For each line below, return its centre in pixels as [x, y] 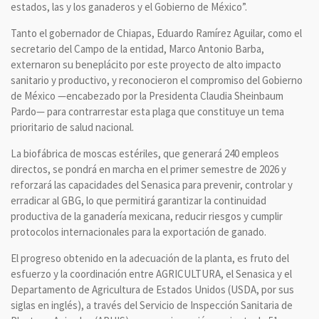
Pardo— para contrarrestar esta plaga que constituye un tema [147, 111]
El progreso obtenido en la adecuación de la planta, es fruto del [150, 258]
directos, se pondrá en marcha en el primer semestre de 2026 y [148, 169]
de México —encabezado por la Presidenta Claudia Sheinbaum [147, 95]
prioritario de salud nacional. [72, 127]
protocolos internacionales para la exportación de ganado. [138, 231]
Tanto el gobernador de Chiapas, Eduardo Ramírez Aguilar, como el [156, 33]
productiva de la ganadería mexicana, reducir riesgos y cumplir [147, 216]
